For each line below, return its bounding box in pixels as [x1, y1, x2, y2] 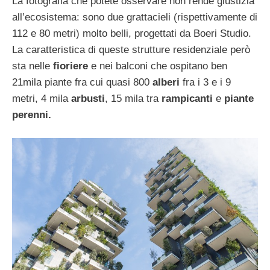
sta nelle [12, 60, 50, 72]
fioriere [50, 60, 88, 72]
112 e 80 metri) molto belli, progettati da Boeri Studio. [12, 27, 251, 39]
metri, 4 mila [12, 92, 71, 104]
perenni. [12, 108, 51, 121]
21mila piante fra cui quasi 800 [12, 76, 149, 88]
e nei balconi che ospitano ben [88, 60, 227, 72]
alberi [149, 76, 180, 88]
